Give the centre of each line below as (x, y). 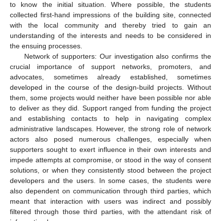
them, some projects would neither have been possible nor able (110, 98)
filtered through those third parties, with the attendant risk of (110, 212)
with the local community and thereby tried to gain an (110, 25)
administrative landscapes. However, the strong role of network (110, 129)
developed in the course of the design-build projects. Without (110, 88)
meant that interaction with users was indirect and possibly (110, 202)
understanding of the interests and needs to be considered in (110, 36)
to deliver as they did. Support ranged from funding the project (110, 108)
